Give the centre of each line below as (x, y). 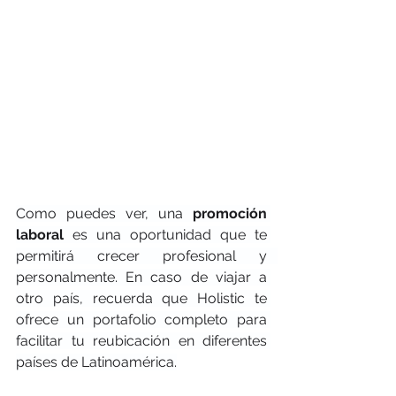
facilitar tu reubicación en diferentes (141, 341)
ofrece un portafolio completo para (141, 320)
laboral (44, 235)
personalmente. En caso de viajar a (141, 277)
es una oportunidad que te (170, 235)
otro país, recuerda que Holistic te (141, 298)
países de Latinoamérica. (96, 362)
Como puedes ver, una (104, 213)
